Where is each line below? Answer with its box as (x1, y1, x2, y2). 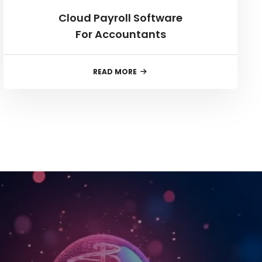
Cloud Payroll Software (58, 10, 183, 25)
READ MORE (93, 66, 137, 77)
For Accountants (75, 26, 166, 42)
